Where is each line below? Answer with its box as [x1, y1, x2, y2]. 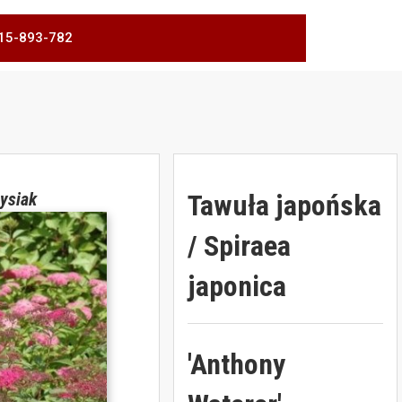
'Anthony [187, 347, 285, 381]
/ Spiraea [187, 229, 291, 263]
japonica [187, 269, 286, 303]
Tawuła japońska [187, 188, 381, 223]
